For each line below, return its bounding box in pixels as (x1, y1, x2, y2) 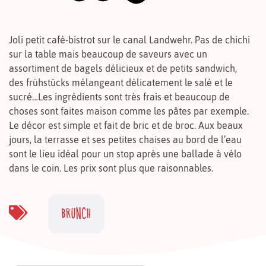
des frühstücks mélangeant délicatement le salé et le (9, 77, 233, 88)
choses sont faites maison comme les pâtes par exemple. (9, 105, 249, 116)
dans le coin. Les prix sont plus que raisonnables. (9, 162, 213, 173)
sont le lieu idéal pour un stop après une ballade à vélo (9, 148, 242, 159)
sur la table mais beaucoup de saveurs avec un (9, 48, 207, 59)
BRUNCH (61, 204, 91, 223)
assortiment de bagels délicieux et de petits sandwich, (9, 62, 237, 74)
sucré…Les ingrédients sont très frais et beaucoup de (9, 91, 230, 102)
